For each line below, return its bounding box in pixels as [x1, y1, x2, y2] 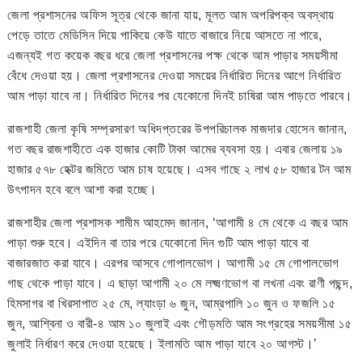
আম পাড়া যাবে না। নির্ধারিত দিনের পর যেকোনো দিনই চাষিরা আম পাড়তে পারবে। [7, 88, 353, 103]
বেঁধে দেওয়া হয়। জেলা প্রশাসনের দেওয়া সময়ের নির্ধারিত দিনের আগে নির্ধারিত [7, 68, 342, 82]
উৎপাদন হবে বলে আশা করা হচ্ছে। [7, 182, 158, 196]
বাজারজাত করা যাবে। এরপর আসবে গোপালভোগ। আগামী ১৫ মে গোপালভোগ [7, 255, 339, 270]
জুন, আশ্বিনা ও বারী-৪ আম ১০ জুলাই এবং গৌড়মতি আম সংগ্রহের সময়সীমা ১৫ [7, 316, 352, 330]
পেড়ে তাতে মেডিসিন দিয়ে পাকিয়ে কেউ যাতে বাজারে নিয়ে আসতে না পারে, [7, 27, 322, 42]
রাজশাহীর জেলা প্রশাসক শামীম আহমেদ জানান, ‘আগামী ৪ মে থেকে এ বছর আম [7, 215, 348, 229]
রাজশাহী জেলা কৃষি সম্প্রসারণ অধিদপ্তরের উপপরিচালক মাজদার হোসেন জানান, [7, 121, 347, 136]
